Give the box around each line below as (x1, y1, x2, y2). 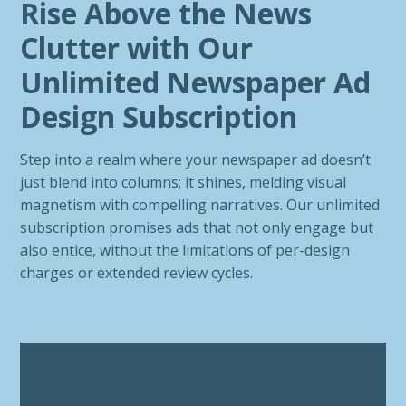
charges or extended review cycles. (20, 263, 254, 283)
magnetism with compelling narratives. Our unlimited (20, 195, 381, 215)
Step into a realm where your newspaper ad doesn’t (20, 150, 372, 169)
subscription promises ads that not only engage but (20, 217, 374, 237)
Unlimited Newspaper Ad (20, 63, 372, 101)
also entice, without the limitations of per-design (20, 240, 351, 260)
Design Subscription (20, 97, 298, 136)
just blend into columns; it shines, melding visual (20, 172, 347, 192)
